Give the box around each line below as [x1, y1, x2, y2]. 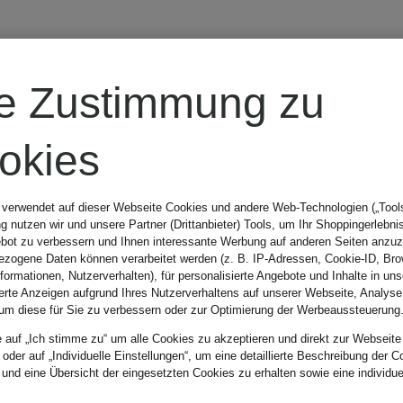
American [183, 248, 356, 292]
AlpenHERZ [183, 76, 398, 120]
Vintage [183, 306, 322, 350]
